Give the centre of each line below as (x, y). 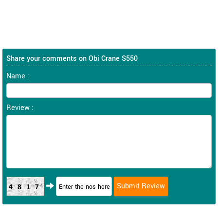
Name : (18, 76)
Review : (20, 108)
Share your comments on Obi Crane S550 (72, 59)
